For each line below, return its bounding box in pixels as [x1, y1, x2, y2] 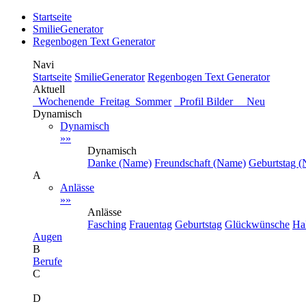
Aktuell [33, 83, 65, 95]
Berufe [33, 255, 62, 267]
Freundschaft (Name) [154, 157, 246, 169]
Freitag [94, 96, 130, 107]
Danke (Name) [87, 157, 152, 169]
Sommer [130, 96, 171, 107]
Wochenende [33, 96, 94, 107]
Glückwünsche [225, 219, 290, 230]
